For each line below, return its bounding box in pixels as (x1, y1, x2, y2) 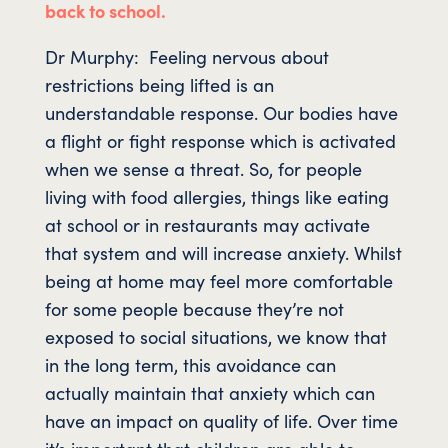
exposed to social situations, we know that (44, 323, 387, 349)
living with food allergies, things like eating (44, 183, 389, 209)
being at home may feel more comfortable (44, 267, 393, 293)
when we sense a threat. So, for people (44, 155, 362, 181)
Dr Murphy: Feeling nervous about (44, 43, 329, 69)
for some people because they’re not (44, 295, 344, 321)
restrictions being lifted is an (44, 71, 274, 97)
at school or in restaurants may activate (44, 211, 370, 237)
